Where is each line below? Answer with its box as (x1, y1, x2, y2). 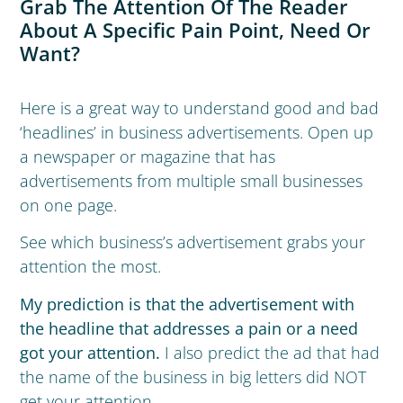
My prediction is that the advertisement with (20, 292, 355, 315)
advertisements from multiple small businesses (20, 169, 363, 192)
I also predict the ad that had (160, 341, 381, 363)
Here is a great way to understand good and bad (20, 96, 380, 119)
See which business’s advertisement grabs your (20, 231, 366, 254)
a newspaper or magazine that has (20, 145, 276, 167)
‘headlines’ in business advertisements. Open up (20, 121, 374, 143)
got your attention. (20, 341, 161, 363)
